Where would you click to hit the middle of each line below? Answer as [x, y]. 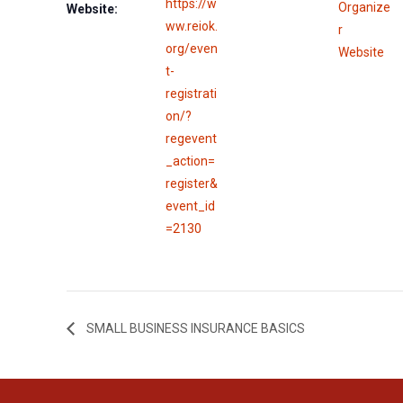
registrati [192, 93]
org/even [192, 48]
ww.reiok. [192, 26]
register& [192, 183]
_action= [191, 161]
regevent [192, 138]
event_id [191, 206]
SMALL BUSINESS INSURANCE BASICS [195, 329]
